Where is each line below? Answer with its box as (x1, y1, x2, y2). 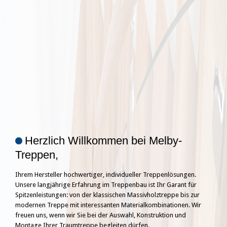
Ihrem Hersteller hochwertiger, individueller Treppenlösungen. (15, 171, 196, 178)
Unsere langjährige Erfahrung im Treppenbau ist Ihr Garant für (15, 181, 197, 188)
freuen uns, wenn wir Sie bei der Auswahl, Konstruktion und (15, 211, 186, 219)
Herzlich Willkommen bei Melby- (25, 134, 182, 147)
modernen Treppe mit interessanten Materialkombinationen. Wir (15, 201, 201, 209)
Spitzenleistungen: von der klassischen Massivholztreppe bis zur (15, 191, 200, 199)
